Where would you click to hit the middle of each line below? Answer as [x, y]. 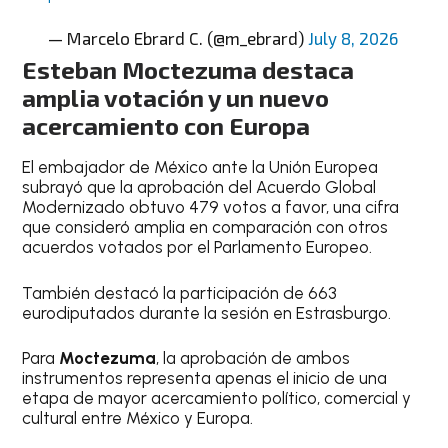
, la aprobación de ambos [253, 358]
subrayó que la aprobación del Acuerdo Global [199, 187]
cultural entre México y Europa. [138, 418]
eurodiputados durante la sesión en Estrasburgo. [207, 312]
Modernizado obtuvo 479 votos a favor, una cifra [211, 207]
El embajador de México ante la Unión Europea [200, 167]
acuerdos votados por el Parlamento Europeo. [197, 247]
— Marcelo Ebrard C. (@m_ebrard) [177, 38]
